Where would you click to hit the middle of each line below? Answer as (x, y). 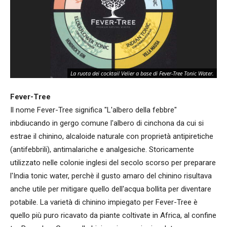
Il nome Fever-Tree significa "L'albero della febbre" (93, 110)
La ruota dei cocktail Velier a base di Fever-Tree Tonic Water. (142, 73)
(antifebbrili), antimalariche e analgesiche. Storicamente (102, 149)
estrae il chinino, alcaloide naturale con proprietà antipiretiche (112, 136)
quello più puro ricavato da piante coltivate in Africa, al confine (113, 215)
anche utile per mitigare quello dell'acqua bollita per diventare (111, 189)
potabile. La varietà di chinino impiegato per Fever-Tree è (104, 202)
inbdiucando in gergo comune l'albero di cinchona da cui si (107, 123)
